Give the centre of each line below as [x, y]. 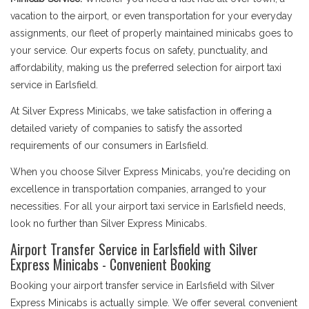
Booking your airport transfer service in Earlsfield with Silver [142, 286]
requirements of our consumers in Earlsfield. [109, 146]
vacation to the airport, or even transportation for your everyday [151, 16]
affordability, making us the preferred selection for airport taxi [146, 68]
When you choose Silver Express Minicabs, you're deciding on [150, 172]
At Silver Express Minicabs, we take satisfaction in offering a [141, 111]
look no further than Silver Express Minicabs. [109, 223]
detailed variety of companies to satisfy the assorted [126, 128]
